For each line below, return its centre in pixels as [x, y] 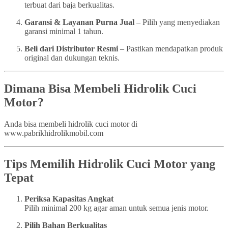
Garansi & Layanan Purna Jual [79, 22]
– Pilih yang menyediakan [177, 22]
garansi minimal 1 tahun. [64, 31]
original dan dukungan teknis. [72, 58]
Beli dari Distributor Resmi [71, 48]
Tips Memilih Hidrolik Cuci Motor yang [110, 164]
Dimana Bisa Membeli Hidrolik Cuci [100, 88]
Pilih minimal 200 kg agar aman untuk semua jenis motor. [117, 208]
